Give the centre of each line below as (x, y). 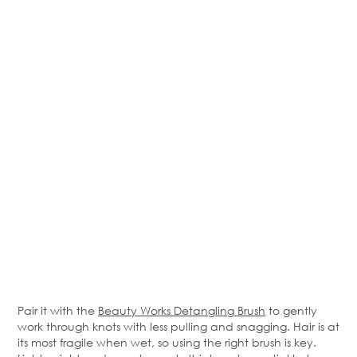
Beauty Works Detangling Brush (182, 311)
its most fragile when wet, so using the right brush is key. (167, 343)
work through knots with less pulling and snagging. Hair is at (178, 327)
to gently (291, 311)
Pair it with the (58, 311)
